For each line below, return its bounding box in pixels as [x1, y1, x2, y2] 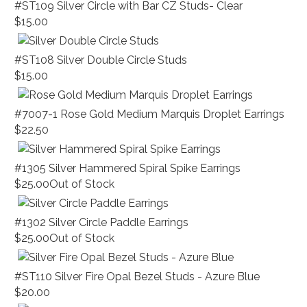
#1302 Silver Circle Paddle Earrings [14, 216, 189, 229]
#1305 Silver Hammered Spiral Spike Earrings [14, 162, 241, 175]
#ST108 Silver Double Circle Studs [14, 53, 188, 66]
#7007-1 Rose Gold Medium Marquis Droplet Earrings [14, 108, 285, 121]
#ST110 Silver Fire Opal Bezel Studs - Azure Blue [14, 270, 260, 283]
